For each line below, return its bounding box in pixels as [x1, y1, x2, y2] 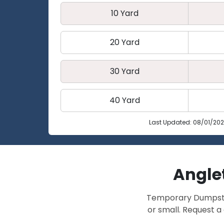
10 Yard [110, 7, 138, 19]
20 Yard [109, 36, 139, 48]
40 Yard [109, 94, 140, 106]
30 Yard [109, 65, 139, 77]
